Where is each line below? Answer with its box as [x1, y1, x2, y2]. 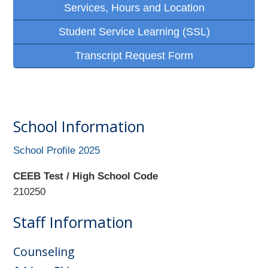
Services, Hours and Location [63, 2, 205, 14]
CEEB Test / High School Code [13, 170, 159, 182]
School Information [13, 116, 145, 137]
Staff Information [13, 211, 133, 232]
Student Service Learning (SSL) [58, 26, 210, 38]
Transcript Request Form [75, 50, 193, 62]
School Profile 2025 [13, 145, 100, 157]
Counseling [13, 243, 75, 260]
